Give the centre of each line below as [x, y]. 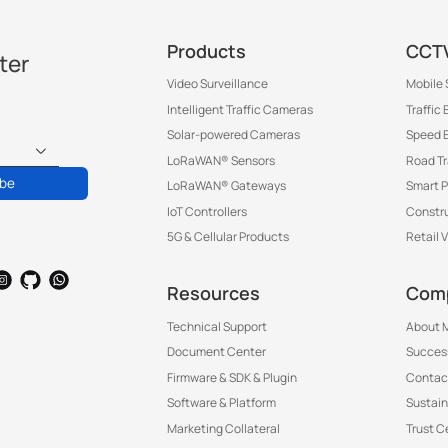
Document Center [216, 352]
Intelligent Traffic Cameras [240, 109]
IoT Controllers [207, 211]
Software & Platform [221, 403]
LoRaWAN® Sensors [221, 160]
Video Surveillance [217, 84]
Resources [213, 293]
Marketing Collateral [223, 428]
